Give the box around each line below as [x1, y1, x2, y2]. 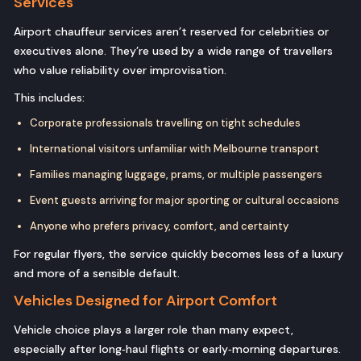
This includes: [14, 90, 85, 106]
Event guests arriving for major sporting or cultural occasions [30, 193, 339, 208]
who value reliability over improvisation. [14, 63, 226, 78]
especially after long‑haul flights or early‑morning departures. [14, 342, 341, 357]
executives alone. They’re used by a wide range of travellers [14, 44, 333, 59]
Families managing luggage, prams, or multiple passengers [30, 168, 322, 182]
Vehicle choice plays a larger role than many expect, [14, 322, 293, 338]
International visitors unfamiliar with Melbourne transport [30, 142, 319, 156]
